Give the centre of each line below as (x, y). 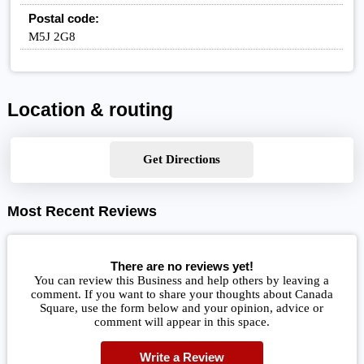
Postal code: (64, 18)
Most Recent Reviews (82, 212)
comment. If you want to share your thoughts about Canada (182, 294)
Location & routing (90, 110)
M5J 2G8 (52, 36)
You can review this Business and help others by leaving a (182, 280)
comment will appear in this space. (182, 321)
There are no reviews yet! (182, 266)
